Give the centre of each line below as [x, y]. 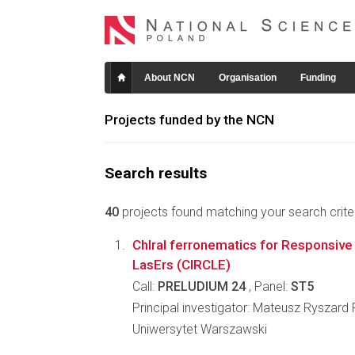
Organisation [248, 78]
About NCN [170, 78]
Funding [318, 78]
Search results [156, 173]
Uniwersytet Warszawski [200, 329]
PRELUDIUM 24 [202, 286]
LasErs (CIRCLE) [181, 265]
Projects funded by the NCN [189, 120]
